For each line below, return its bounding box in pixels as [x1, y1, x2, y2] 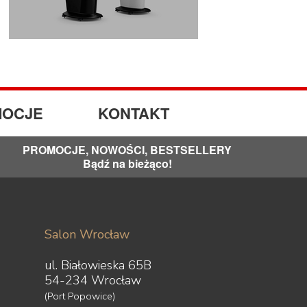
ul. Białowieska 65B [45, 257, 151, 273]
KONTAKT [98, 102, 169, 124]
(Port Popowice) [45, 289, 115, 303]
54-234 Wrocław [45, 272, 141, 288]
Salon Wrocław [45, 226, 130, 243]
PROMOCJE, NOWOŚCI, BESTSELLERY [23, 142, 232, 158]
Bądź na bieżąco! [82, 156, 172, 171]
